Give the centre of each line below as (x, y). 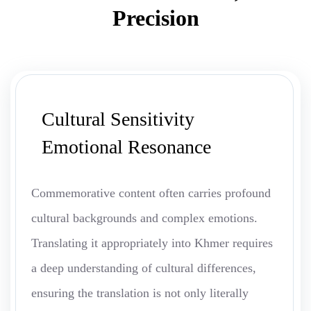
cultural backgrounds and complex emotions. (144, 218)
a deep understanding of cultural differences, (144, 268)
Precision (155, 18)
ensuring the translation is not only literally (140, 293)
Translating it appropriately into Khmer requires (152, 243)
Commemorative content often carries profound (151, 193)
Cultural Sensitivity (118, 119)
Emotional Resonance (126, 147)
